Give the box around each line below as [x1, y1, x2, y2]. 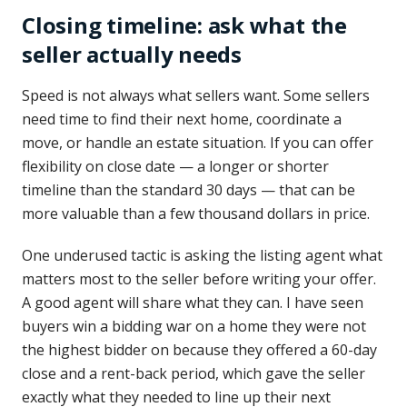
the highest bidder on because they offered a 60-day [22, 340, 377, 360]
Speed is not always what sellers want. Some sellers [22, 85, 370, 105]
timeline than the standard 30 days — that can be [22, 180, 355, 200]
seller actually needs [22, 39, 242, 69]
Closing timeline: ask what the [22, 10, 347, 40]
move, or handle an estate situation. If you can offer [22, 133, 373, 153]
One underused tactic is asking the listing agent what [22, 245, 382, 265]
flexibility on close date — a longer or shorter [22, 156, 329, 176]
